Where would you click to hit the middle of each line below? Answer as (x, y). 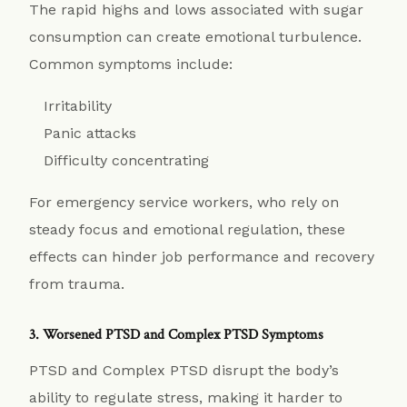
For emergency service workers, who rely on (184, 202)
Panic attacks (90, 133)
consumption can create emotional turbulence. (196, 36)
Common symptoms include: (131, 64)
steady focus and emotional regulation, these (188, 229)
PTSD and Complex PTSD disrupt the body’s (184, 370)
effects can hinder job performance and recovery (202, 256)
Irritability (78, 105)
